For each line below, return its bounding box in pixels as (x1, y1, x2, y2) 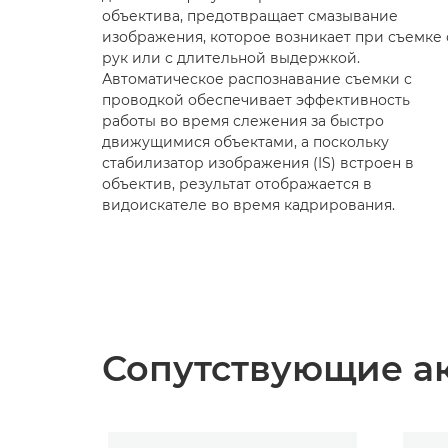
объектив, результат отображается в (102, 175, 372, 193)
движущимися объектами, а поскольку (102, 133, 389, 151)
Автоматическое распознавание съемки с (102, 70, 412, 88)
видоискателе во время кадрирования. (102, 196, 395, 214)
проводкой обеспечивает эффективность (102, 91, 410, 109)
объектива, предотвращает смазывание (102, 7, 398, 25)
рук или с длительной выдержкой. (102, 49, 360, 67)
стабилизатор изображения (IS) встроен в (102, 154, 414, 172)
